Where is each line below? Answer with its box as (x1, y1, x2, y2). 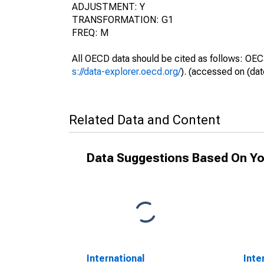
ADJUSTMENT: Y (72, 1, 145, 12)
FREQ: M (72, 27, 108, 38)
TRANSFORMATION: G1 (72, 14, 173, 25)
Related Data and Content (69, 113, 220, 127)
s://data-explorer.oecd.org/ (72, 66, 181, 77)
